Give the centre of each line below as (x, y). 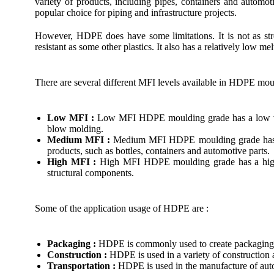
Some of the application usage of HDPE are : (122, 208)
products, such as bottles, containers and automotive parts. (158, 151)
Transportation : (81, 266)
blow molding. (75, 129)
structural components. (91, 173)
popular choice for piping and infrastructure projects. (136, 13)
